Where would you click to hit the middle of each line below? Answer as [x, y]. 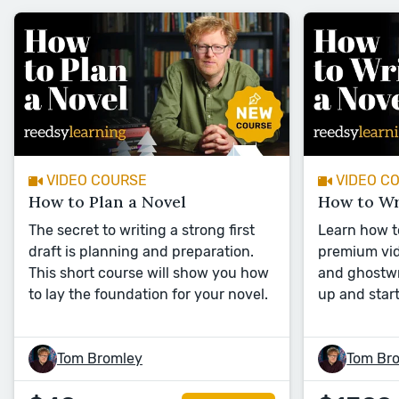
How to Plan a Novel [107, 202]
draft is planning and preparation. [141, 252]
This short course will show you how [149, 273]
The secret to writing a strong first [142, 231]
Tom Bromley [100, 359]
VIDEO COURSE [97, 181]
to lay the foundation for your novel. [148, 295]
